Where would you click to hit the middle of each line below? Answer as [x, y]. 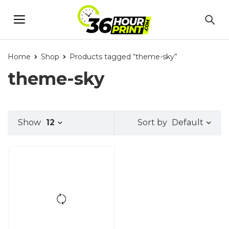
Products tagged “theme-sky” [123, 57]
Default [188, 122]
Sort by [152, 123]
